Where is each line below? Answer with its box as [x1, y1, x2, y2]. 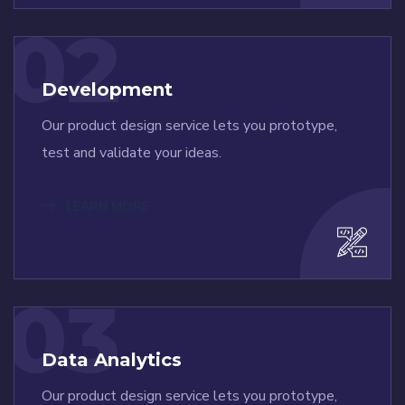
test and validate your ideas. [42, 143, 221, 164]
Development [42, 79, 173, 101]
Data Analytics [42, 349, 182, 372]
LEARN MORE [62, 198, 149, 216]
